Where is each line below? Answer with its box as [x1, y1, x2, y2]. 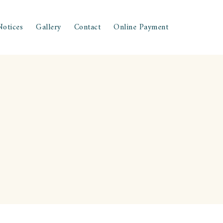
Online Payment [113, 20, 168, 34]
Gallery [36, 20, 61, 34]
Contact [74, 20, 101, 34]
